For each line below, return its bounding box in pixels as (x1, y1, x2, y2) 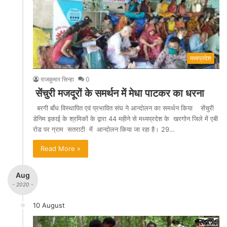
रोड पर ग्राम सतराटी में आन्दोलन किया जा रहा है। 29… (33, 125, 175, 133)
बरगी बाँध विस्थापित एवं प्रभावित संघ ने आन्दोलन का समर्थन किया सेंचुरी (33, 103, 214, 112)
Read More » (41, 144, 81, 153)
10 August (33, 201, 65, 209)
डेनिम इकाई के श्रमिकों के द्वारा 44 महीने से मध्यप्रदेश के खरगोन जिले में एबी (33, 114, 218, 123)
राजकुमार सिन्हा (41, 75, 74, 83)
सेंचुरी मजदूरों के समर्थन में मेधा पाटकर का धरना (33, 87, 207, 99)
